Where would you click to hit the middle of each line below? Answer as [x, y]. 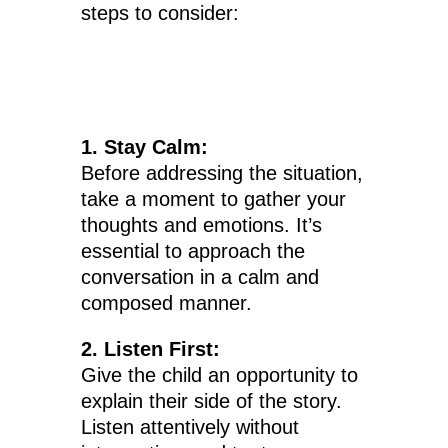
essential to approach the [192, 251]
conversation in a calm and [199, 277]
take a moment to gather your [213, 199]
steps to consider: [159, 13]
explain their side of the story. [211, 401]
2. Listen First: [150, 349]
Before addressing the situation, [221, 173]
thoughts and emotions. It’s [201, 225]
